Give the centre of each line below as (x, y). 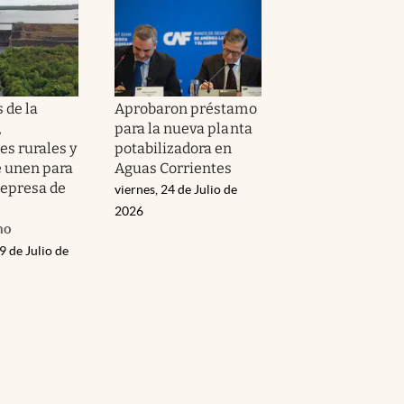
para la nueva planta (184, 128)
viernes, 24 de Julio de (176, 189)
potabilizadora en (174, 148)
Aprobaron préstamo (186, 108)
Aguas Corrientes (174, 168)
